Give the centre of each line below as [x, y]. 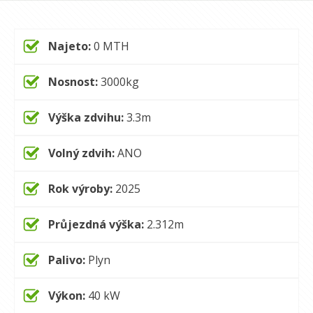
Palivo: [67, 260]
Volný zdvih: [81, 153]
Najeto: [70, 46]
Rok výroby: [82, 189]
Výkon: [67, 296]
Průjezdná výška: [96, 224]
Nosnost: [73, 82]
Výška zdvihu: [86, 117]
